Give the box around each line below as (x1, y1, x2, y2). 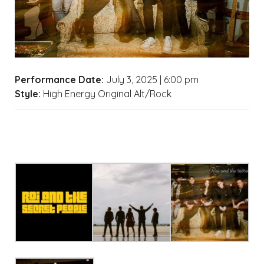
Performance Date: (15, 73, 104, 85)
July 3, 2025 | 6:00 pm (104, 73, 199, 85)
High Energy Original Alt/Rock (41, 87, 171, 100)
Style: (15, 87, 41, 100)
